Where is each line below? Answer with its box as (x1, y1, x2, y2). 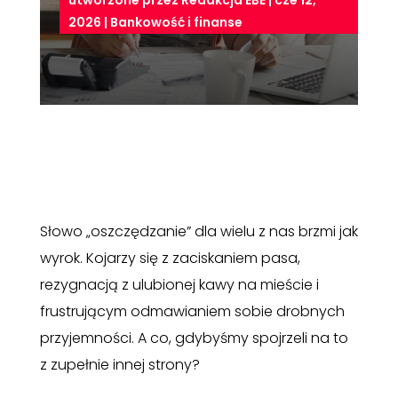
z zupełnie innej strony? (39, 354, 200, 376)
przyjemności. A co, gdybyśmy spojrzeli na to (39, 328, 348, 349)
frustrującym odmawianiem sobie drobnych (39, 301, 345, 322)
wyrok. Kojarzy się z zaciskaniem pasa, (39, 248, 300, 269)
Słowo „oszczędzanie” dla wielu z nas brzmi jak (39, 221, 358, 243)
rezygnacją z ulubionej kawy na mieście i (39, 275, 319, 296)
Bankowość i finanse (110, 13, 243, 32)
